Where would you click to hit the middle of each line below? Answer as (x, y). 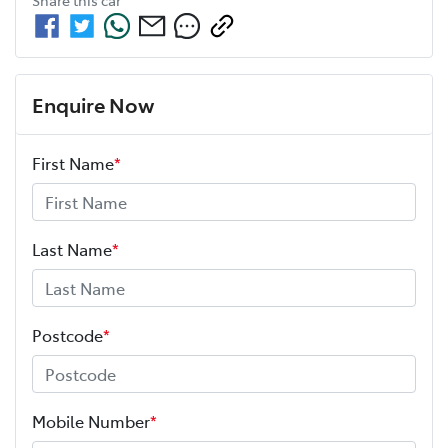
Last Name (72, 248)
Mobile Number (91, 420)
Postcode (67, 334)
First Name (73, 162)
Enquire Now (93, 103)
